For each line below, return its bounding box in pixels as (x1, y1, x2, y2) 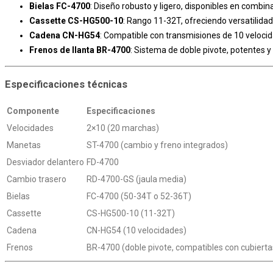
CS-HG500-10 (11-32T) (87, 208, 175, 219)
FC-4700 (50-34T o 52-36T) (87, 191, 191, 202)
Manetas (7, 140, 41, 151)
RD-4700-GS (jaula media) (87, 174, 186, 185)
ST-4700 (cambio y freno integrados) (87, 140, 228, 151)
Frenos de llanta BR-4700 (29, 45, 130, 55)
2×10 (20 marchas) (87, 123, 159, 133)
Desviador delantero (7, 157, 84, 168)
